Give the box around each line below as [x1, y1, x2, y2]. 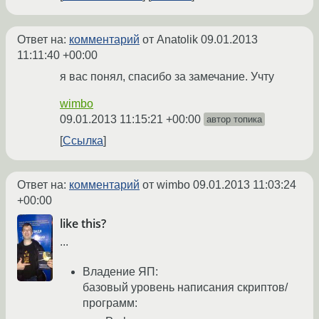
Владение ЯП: [83, 266, 158, 278]
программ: [83, 297, 137, 309]
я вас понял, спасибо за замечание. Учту [60, 70, 274, 83]
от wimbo [140, 179, 193, 192]
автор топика [206, 114, 262, 125]
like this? [60, 216, 106, 232]
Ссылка [63, 135, 103, 147]
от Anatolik [140, 33, 201, 46]
